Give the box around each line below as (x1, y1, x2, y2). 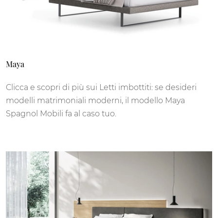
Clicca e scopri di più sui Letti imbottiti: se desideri (6, 82, 197, 92)
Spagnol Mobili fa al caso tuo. (6, 109, 116, 118)
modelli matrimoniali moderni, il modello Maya (6, 95, 185, 105)
